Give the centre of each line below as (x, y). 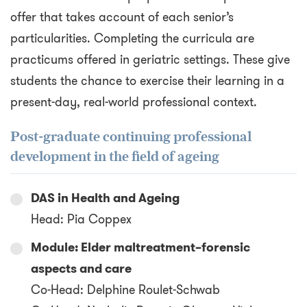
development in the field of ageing (115, 157)
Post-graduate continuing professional (131, 137)
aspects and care (81, 269)
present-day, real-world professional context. (134, 102)
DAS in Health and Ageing (105, 198)
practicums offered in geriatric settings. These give (150, 60)
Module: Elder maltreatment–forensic (140, 248)
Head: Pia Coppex (81, 220)
